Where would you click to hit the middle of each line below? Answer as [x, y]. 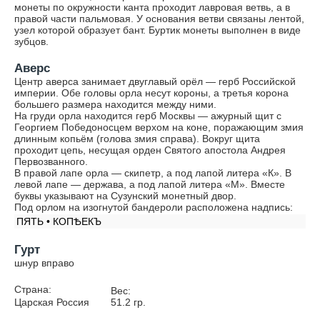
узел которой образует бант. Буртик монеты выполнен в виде [157, 30]
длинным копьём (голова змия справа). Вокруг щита [137, 139]
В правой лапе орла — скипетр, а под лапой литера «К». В [153, 173]
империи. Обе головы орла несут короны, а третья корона [151, 93]
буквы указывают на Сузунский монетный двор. [125, 196]
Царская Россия [52, 302]
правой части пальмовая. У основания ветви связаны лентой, [159, 19]
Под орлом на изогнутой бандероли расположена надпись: [154, 207]
